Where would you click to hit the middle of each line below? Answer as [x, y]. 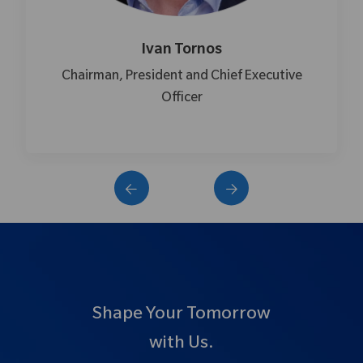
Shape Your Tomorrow [181, 316]
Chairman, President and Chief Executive [169, 77]
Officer [169, 99]
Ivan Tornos [169, 51]
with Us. [181, 345]
